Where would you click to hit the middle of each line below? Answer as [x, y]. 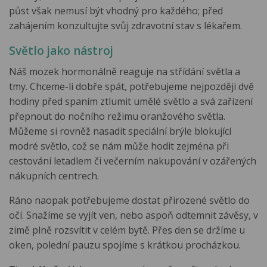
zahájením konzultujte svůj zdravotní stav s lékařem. [125, 25]
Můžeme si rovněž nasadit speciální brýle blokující [120, 131]
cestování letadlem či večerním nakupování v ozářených [133, 161]
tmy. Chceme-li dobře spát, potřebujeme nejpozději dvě [131, 86]
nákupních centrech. [54, 176]
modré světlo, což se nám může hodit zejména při [119, 146]
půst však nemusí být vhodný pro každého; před [116, 10]
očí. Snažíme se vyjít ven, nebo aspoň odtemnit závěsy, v [133, 215]
